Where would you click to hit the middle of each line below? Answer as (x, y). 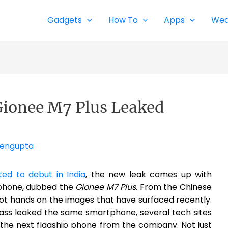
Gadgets (65, 20)
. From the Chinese (174, 187)
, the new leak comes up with (149, 174)
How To (123, 20)
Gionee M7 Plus (106, 187)
